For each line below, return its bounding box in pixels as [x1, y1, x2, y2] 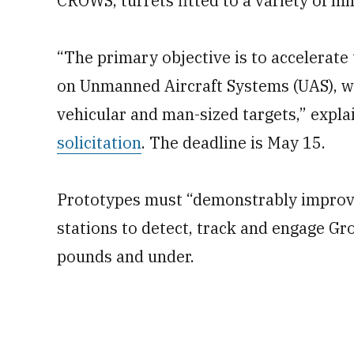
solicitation [57, 132, 141, 153]
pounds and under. [57, 246, 194, 267]
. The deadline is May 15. [141, 132, 326, 153]
